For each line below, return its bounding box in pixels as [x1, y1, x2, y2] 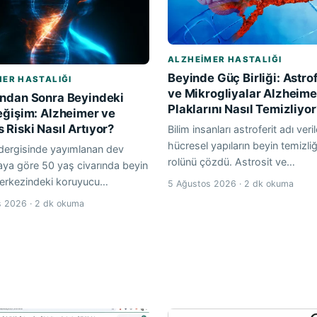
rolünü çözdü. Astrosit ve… [168, 155, 295, 168]
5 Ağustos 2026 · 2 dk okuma [168, 178, 294, 189]
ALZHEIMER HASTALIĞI [168, 54, 282, 64]
